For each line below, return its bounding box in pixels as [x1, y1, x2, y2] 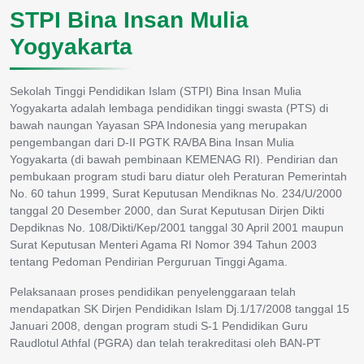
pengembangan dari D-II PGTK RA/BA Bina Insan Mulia [10, 135, 294, 149]
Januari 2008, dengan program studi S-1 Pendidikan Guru [10, 318, 308, 332]
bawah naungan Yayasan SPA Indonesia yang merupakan [10, 118, 307, 132]
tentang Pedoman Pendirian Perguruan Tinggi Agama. [10, 254, 288, 268]
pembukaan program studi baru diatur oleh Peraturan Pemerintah [10, 169, 347, 183]
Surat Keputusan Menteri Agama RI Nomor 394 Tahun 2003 [10, 237, 317, 251]
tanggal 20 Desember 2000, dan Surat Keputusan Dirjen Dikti [10, 203, 324, 217]
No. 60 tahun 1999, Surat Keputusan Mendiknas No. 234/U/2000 [10, 186, 342, 200]
